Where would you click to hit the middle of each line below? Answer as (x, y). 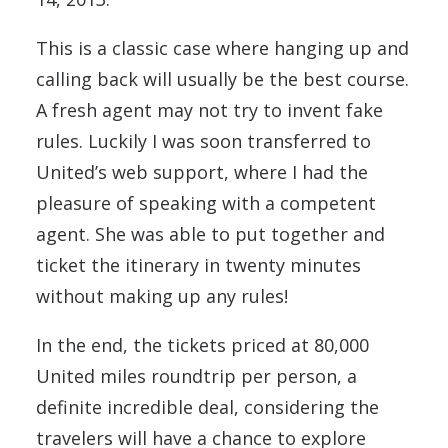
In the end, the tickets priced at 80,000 (202, 345)
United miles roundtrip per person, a (196, 376)
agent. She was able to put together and (210, 234)
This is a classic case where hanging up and (222, 48)
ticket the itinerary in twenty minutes (198, 265)
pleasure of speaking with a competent (206, 203)
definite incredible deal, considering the (207, 407)
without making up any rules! (162, 296)
